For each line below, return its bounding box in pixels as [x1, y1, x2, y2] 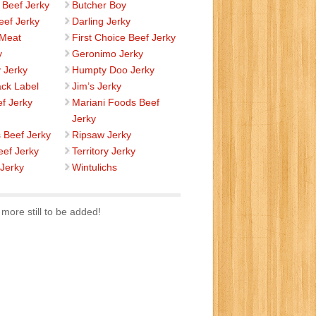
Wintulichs [71, 162, 117, 173]
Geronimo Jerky [71, 48, 143, 59]
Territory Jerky [71, 145, 135, 157]
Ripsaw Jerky [71, 129, 131, 140]
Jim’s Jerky [71, 80, 121, 92]
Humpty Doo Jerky [71, 64, 154, 75]
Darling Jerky [71, 16, 130, 27]
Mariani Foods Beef [71, 97, 159, 108]
